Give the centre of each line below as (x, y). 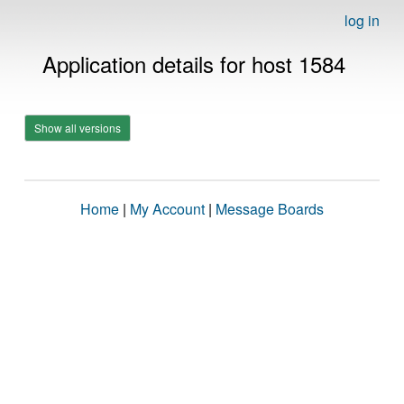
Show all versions (78, 128)
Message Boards (270, 209)
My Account (167, 209)
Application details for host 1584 (194, 64)
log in (362, 20)
